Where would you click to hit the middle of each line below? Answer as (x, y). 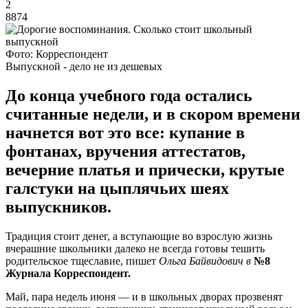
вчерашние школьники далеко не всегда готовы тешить (135, 248)
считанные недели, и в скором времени (153, 114)
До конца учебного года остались (129, 95)
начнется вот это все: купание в (125, 132)
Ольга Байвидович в (206, 261)
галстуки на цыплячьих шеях (117, 188)
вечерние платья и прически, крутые (145, 169)
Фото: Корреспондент (57, 54)
